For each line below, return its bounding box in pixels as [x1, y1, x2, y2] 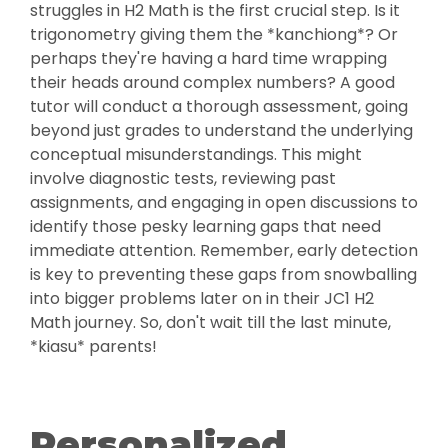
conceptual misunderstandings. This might [30, 143, 362, 167]
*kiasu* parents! [30, 335, 157, 359]
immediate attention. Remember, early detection [30, 239, 418, 263]
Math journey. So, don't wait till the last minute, [30, 311, 391, 335]
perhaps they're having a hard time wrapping [30, 47, 387, 71]
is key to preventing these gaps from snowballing [30, 263, 417, 287]
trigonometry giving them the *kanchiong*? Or [30, 23, 398, 47]
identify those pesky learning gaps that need [30, 215, 381, 239]
